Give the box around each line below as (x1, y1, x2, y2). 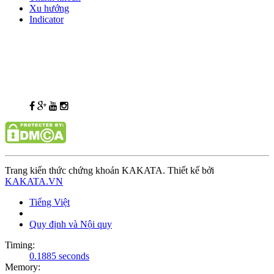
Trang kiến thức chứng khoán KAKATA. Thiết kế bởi (5, 165, 214, 176)
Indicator (29, 13, 64, 24)
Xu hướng (29, 2, 69, 13)
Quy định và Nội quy (29, 218, 112, 229)
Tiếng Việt (29, 196, 70, 207)
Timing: (5, 239, 35, 250)
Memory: (5, 261, 40, 272)
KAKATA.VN (5, 176, 63, 187)
